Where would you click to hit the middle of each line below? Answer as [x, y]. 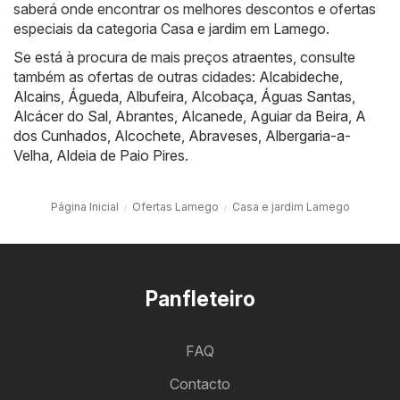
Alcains [37, 96]
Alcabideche [299, 76]
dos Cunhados [60, 135]
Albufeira [155, 96]
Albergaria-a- [308, 135]
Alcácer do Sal [61, 116]
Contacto [200, 383]
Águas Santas [306, 96]
